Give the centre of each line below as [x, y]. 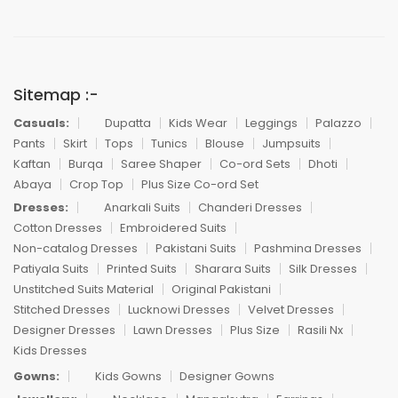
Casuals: [41, 123]
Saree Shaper [161, 163]
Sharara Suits [233, 268]
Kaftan [32, 163]
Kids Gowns [128, 376]
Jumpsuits [291, 143]
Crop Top [96, 184]
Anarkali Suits [142, 207]
